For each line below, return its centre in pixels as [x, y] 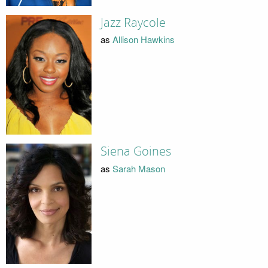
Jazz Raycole [133, 22]
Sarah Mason [138, 168]
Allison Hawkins [143, 39]
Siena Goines [135, 152]
